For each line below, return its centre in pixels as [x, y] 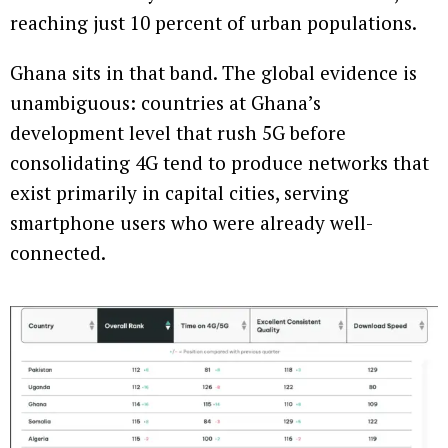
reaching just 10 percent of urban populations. [213, 22]
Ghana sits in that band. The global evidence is [213, 72]
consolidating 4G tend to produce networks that [219, 162]
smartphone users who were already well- [191, 222]
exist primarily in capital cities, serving [179, 192]
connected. [58, 252]
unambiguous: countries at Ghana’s [165, 102]
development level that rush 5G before [178, 132]
